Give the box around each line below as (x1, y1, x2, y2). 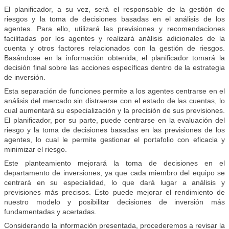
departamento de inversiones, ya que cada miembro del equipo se (4, 169, 225, 177)
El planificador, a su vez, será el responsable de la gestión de (4, 5, 225, 14)
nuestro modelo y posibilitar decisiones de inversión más (4, 198, 225, 207)
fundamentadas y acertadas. (4, 208, 97, 216)
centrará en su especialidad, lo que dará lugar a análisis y (4, 178, 225, 187)
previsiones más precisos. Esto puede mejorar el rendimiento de (4, 188, 225, 197)
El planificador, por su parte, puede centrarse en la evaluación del (4, 116, 225, 125)
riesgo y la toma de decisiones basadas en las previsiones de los (4, 126, 225, 134)
